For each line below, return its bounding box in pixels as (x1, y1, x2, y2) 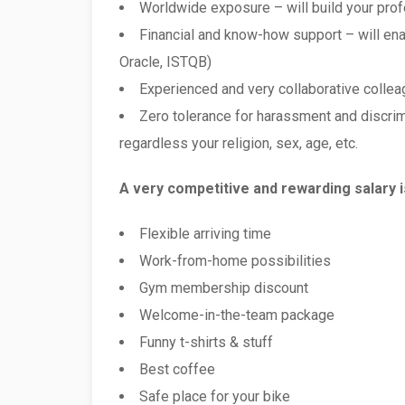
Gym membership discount (139, 279, 308, 297)
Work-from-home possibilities (139, 252, 331, 269)
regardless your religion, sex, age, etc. (119, 135, 358, 152)
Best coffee (139, 361, 215, 378)
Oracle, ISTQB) (119, 53, 212, 71)
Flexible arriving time (139, 225, 271, 242)
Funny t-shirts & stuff (139, 334, 273, 351)
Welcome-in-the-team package (139, 306, 334, 324)
